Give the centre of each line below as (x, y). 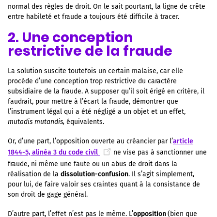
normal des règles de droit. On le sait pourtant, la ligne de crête (107, 6)
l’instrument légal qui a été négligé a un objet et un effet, (97, 112)
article (183, 141)
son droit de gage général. (48, 195)
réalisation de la (34, 174)
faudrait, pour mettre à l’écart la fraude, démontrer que (93, 102)
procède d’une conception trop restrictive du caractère (92, 81)
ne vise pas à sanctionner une (160, 153)
